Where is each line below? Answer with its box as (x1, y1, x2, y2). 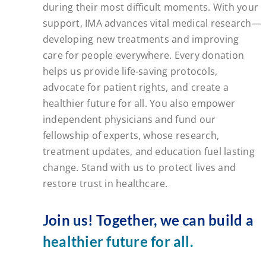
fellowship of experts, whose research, (42, 128, 220, 142)
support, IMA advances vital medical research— (42, 16, 261, 30)
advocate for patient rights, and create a (42, 80, 229, 94)
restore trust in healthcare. (42, 176, 168, 190)
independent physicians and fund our (42, 112, 216, 126)
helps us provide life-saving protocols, (42, 64, 218, 78)
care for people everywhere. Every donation (42, 48, 245, 62)
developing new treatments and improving (42, 32, 239, 46)
